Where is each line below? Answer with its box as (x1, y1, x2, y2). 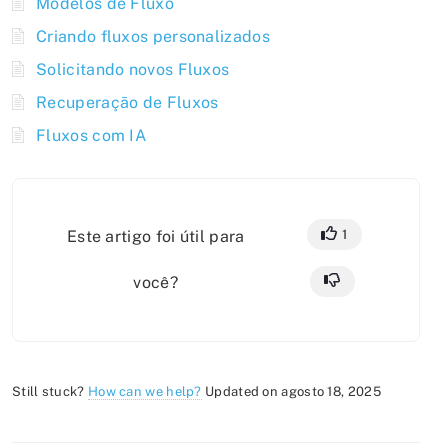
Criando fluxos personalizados (36, 27, 270, 46)
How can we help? (87, 384, 202, 399)
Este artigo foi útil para (66, 227, 245, 246)
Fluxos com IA (36, 126, 147, 145)
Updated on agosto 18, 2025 (205, 384, 381, 399)
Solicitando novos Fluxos (36, 60, 230, 79)
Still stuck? (12, 384, 88, 399)
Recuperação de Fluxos (36, 93, 219, 112)
